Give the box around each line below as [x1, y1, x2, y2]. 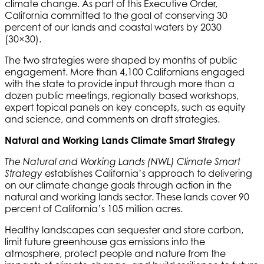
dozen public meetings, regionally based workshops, [5, 89, 239, 101]
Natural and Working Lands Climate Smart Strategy [5, 134, 235, 146]
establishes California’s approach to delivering [45, 167, 252, 179]
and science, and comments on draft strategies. [5, 113, 222, 125]
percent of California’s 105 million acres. [5, 202, 190, 214]
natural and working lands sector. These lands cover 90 [5, 190, 249, 203]
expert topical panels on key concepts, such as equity [5, 101, 246, 113]
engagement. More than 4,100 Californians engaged [5, 65, 245, 78]
